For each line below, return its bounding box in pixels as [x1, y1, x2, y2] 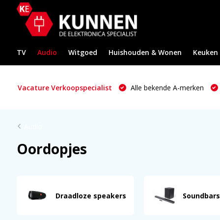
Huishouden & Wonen [108, 48, 182, 57]
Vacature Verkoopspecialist [17, 82, 112, 92]
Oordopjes [16, 139, 87, 158]
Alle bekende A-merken [128, 82, 204, 92]
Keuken [192, 48, 218, 57]
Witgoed [68, 48, 97, 57]
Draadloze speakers [55, 191, 126, 200]
